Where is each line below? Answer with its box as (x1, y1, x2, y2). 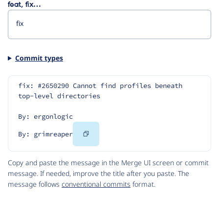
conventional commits (62, 179, 131, 189)
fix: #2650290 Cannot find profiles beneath (18, 81, 182, 90)
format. (131, 179, 155, 189)
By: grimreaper (18, 130, 73, 139)
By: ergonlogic (18, 112, 73, 121)
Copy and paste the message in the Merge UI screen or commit (8, 158, 209, 168)
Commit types (15, 53, 63, 63)
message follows (8, 179, 62, 189)
